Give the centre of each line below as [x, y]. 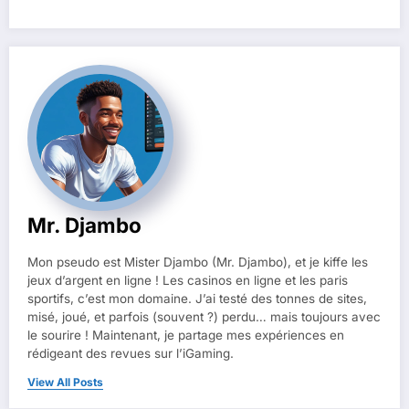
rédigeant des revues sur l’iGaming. [131, 353]
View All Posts [65, 382]
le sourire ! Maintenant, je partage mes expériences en [186, 335]
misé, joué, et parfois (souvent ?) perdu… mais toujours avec [204, 316]
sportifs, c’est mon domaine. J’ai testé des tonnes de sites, [197, 298]
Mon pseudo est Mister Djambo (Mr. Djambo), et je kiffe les [198, 262]
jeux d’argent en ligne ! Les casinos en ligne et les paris [188, 280]
